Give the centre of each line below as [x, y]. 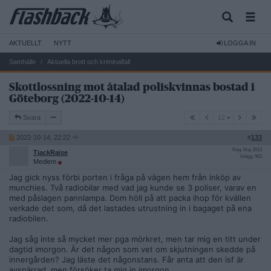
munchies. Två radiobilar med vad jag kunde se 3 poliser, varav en [133, 188]
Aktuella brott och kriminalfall [89, 62]
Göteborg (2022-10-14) [67, 99]
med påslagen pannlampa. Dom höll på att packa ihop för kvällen [130, 198]
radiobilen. [29, 218]
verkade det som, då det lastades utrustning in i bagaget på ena [130, 208]
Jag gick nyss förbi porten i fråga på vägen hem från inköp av [125, 177]
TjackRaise [51, 152]
